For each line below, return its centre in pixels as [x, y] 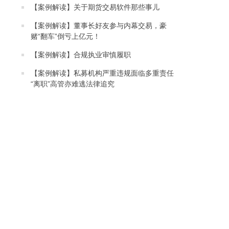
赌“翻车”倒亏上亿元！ [65, 36]
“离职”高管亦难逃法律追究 [72, 84]
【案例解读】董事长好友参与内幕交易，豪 [98, 26]
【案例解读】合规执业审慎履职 [81, 55]
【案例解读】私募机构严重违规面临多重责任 [102, 73]
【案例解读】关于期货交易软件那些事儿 [95, 7]
